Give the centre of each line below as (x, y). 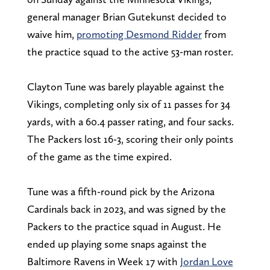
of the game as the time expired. (99, 157)
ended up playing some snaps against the (117, 244)
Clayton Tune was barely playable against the (125, 87)
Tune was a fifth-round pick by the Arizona (121, 192)
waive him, (52, 34)
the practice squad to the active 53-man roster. (130, 52)
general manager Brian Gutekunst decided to (127, 17)
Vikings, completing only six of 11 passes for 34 (128, 104)
